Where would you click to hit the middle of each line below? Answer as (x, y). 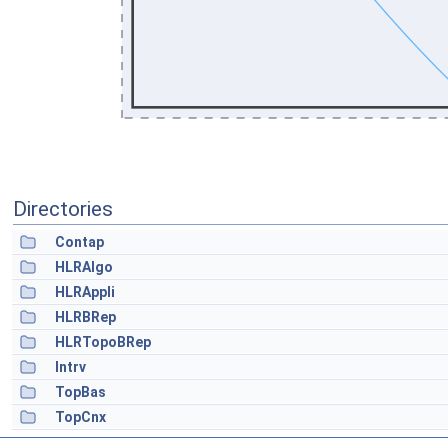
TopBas (80, 392)
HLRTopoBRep (103, 342)
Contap (79, 242)
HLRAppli (85, 292)
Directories (63, 209)
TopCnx (80, 417)
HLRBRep (85, 317)
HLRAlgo (84, 267)
